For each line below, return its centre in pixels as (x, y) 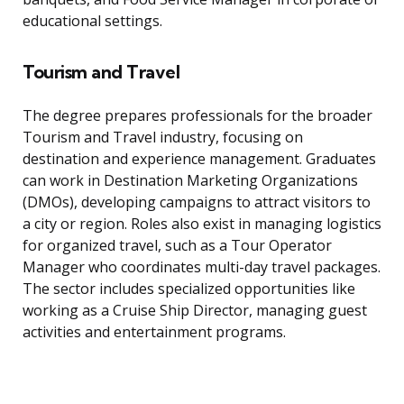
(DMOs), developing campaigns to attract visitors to (197, 202)
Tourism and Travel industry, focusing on (163, 138)
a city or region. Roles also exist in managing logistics (202, 224)
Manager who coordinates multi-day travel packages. (202, 267)
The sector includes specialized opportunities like (189, 289)
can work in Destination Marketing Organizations (190, 181)
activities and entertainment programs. (154, 332)
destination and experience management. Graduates (199, 159)
